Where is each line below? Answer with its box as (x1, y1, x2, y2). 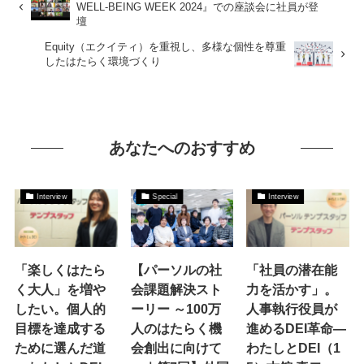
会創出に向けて (130, 340, 222, 356)
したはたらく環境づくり (45, 55, 162, 68)
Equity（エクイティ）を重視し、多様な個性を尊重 (45, 41, 287, 54)
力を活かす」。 (246, 282, 338, 297)
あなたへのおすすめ (109, 138, 255, 157)
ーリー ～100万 (130, 301, 221, 317)
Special (152, 192, 177, 201)
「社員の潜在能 (246, 262, 338, 278)
